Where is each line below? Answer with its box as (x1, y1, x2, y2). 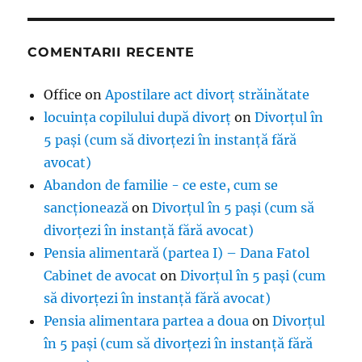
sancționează (44, 200, 129, 217)
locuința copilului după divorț (44, 109, 232, 126)
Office (44, 86, 82, 103)
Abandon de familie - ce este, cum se (44, 177, 279, 194)
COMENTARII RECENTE (27, 44, 195, 61)
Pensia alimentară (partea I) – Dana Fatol (44, 245, 310, 262)
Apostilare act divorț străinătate (105, 86, 310, 103)
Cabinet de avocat (44, 267, 158, 284)
